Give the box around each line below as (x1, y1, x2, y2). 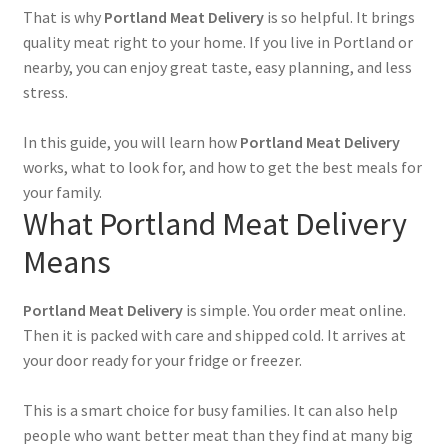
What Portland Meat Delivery (22, 204, 407, 245)
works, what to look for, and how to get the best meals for (22, 157, 422, 178)
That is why (22, 7, 104, 28)
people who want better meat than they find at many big (22, 425, 413, 446)
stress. (22, 82, 68, 103)
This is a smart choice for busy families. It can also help (22, 400, 398, 421)
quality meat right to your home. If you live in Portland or (22, 32, 413, 53)
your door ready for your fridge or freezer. (22, 350, 302, 371)
